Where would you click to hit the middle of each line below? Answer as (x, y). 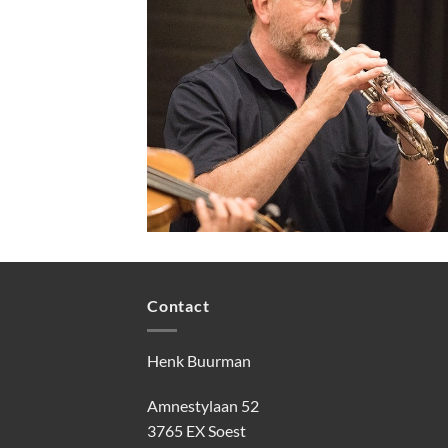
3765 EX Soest (196, 431)
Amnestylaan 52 (203, 406)
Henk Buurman (199, 360)
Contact (178, 305)
